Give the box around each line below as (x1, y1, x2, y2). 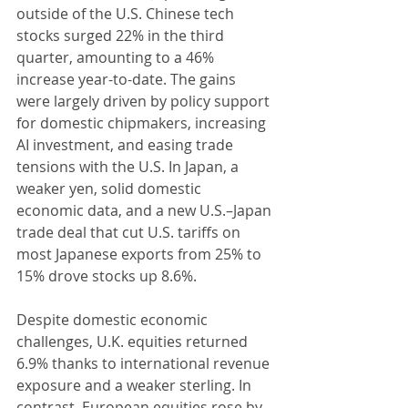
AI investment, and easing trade (16, 134, 237, 155)
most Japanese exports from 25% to (16, 243, 265, 264)
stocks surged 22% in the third (16, 25, 228, 46)
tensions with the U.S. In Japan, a (16, 156, 242, 177)
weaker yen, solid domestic (16, 178, 205, 199)
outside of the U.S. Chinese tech (16, 3, 238, 24)
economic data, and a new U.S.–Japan (16, 199, 275, 220)
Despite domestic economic (16, 309, 211, 330)
